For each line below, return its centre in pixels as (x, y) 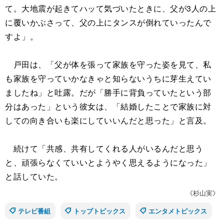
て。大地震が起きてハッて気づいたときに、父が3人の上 (110, 8)
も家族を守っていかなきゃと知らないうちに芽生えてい (108, 78)
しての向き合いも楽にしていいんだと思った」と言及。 (108, 120)
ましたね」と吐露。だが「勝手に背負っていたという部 (108, 92)
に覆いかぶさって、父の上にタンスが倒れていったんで (108, 22)
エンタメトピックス (178, 211)
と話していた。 (34, 176)
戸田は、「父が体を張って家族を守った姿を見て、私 (108, 64)
